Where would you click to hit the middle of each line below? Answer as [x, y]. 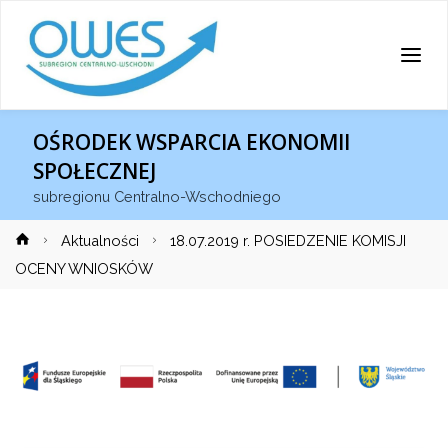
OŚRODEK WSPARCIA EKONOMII [192, 141]
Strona [54, 239]
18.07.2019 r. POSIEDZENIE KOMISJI [288, 241]
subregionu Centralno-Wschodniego [157, 196]
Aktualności [99, 241]
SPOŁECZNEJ [95, 170]
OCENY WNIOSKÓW [83, 268]
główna [58, 265]
